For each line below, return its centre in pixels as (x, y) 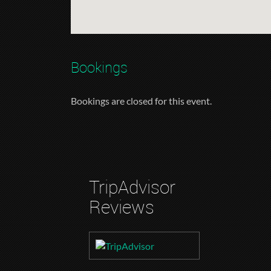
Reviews (122, 207)
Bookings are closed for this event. (141, 101)
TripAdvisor (132, 187)
